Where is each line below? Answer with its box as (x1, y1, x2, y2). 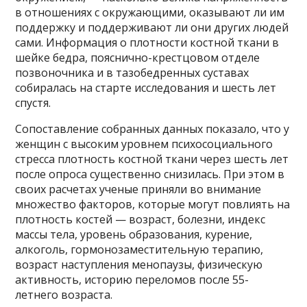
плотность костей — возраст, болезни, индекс (15, 211, 266, 227)
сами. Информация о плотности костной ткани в (15, 34, 280, 50)
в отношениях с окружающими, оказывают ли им (15, 4, 285, 20)
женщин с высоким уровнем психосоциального (15, 136, 273, 151)
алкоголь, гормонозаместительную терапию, (15, 241, 264, 257)
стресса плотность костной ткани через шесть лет (15, 151, 289, 167)
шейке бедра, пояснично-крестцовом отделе (15, 49, 260, 65)
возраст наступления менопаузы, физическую (15, 256, 263, 272)
